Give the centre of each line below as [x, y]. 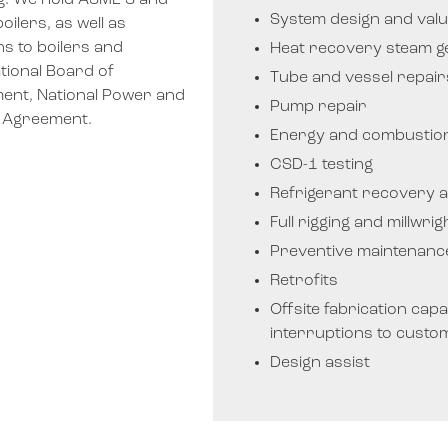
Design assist [320, 363]
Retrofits [304, 281]
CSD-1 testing [322, 165]
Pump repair [319, 107]
